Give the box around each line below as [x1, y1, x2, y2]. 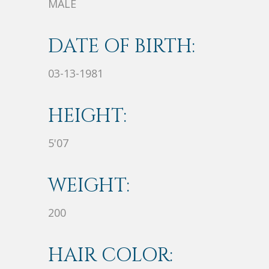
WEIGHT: [48, 173, 130, 199]
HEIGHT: [48, 103, 127, 130]
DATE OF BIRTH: [48, 34, 195, 60]
